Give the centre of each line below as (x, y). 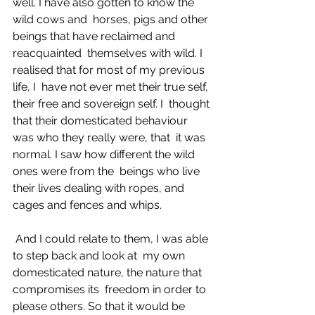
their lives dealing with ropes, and (100, 188)
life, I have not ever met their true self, (112, 87)
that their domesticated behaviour (102, 121)
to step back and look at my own (100, 256)
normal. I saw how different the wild (105, 154)
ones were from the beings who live (108, 171)
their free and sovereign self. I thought (112, 104)
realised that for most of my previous (110, 70)
